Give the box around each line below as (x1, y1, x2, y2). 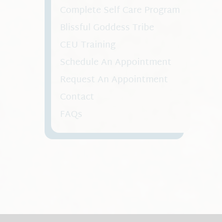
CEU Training (59, 37, 115, 54)
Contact (59, 89, 94, 106)
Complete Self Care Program (59, 2, 180, 19)
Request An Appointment (59, 72, 168, 89)
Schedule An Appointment (59, 55, 171, 71)
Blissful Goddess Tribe (59, 20, 154, 37)
